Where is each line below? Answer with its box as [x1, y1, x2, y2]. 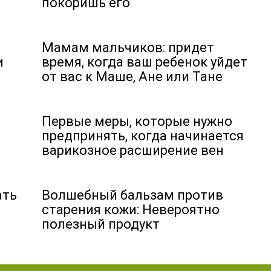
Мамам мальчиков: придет [42, 39, 214, 55]
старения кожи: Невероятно [42, 201, 220, 217]
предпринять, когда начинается [42, 128, 244, 143]
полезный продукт [42, 216, 160, 232]
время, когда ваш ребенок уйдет [42, 54, 247, 70]
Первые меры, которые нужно [42, 113, 232, 129]
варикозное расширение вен [42, 142, 224, 158]
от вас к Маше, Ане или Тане [42, 68, 223, 84]
